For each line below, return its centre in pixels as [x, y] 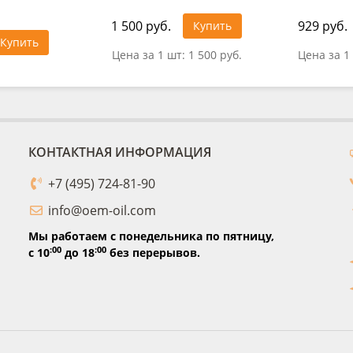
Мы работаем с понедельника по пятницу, [151, 236]
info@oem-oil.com [102, 210]
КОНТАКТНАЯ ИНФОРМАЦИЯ [119, 152]
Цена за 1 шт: [150, 54]
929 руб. [322, 26]
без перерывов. [153, 253]
